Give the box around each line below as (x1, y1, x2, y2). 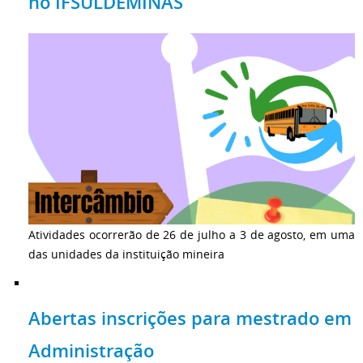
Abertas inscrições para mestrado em (28, 306, 352, 331)
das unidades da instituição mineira (28, 246, 224, 262)
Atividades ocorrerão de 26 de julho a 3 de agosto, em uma (28, 226, 355, 242)
